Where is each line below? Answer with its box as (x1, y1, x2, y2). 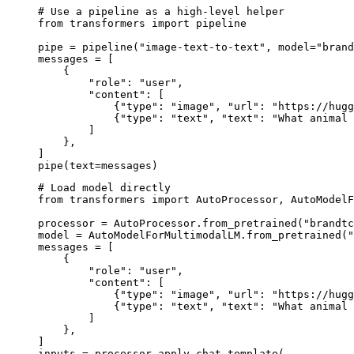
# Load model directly (38, 181, 171, 194)
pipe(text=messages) (38, 159, 158, 171)
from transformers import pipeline (38, 17, 247, 29)
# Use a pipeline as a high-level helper (38, 5, 284, 17)
